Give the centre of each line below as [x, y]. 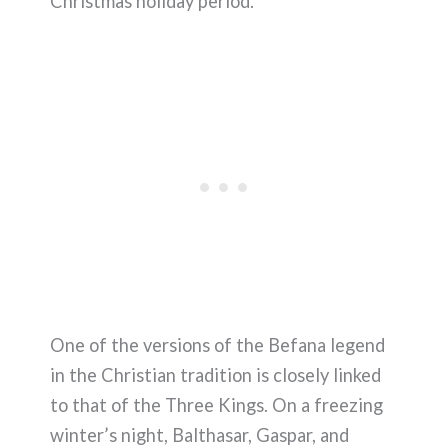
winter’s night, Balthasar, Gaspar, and [199, 434]
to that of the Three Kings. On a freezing [216, 404]
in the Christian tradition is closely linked [215, 374]
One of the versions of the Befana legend [217, 344]
